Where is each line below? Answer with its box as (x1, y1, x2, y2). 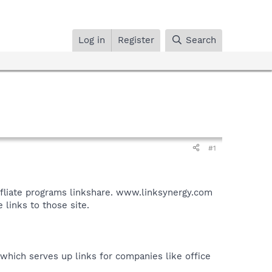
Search (186, 34, 216, 46)
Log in (78, 34, 106, 46)
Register (118, 34, 155, 46)
